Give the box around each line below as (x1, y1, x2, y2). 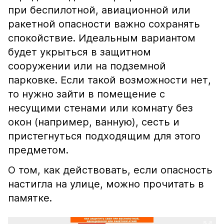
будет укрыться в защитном (8, 46, 151, 58)
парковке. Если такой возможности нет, (8, 74, 211, 86)
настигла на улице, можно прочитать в (8, 178, 204, 190)
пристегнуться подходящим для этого (8, 130, 200, 142)
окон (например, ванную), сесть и (8, 116, 179, 128)
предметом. (8, 144, 68, 156)
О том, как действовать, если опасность (8, 164, 212, 176)
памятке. (8, 192, 52, 204)
